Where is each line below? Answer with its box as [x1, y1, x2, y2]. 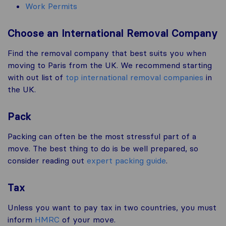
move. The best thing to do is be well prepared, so [8, 143, 198, 154]
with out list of [8, 72, 66, 83]
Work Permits [25, 1, 77, 12]
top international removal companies [66, 72, 203, 83]
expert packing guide [87, 155, 166, 166]
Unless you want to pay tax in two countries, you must [8, 202, 216, 213]
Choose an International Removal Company [8, 27, 218, 40]
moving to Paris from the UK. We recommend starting [8, 60, 212, 71]
